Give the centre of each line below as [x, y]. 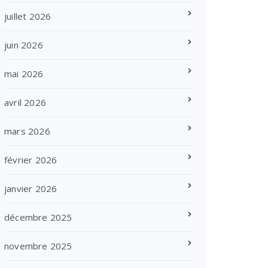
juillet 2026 [28, 16]
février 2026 [31, 160]
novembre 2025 [38, 246]
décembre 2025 [38, 217]
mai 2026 [24, 74]
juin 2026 [24, 45]
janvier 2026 [31, 188]
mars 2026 [27, 131]
